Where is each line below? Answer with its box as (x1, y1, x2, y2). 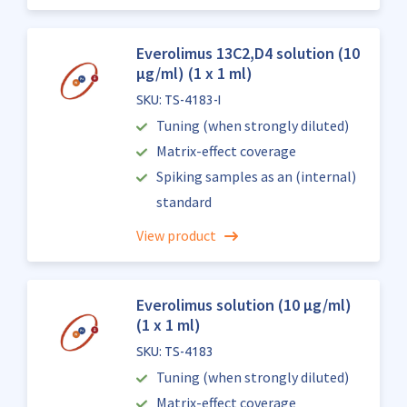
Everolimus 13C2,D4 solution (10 (135, 43, 360, 64)
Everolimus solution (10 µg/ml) (135, 294, 352, 315)
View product (135, 226, 216, 244)
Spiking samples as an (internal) (156, 167, 357, 185)
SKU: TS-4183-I (135, 93, 221, 107)
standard (155, 193, 212, 211)
